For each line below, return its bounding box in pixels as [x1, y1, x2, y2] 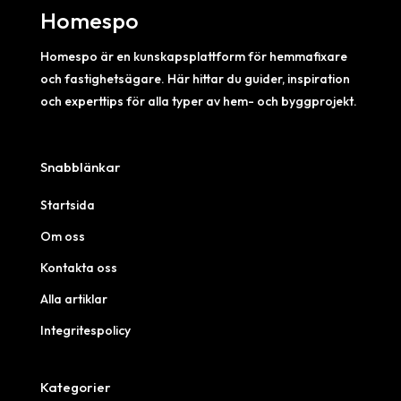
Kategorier [39, 378, 111, 396]
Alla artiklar [39, 290, 107, 307]
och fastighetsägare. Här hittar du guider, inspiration [39, 70, 350, 87]
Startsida [39, 196, 95, 213]
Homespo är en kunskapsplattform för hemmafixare [39, 47, 347, 64]
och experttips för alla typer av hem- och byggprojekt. [39, 92, 357, 109]
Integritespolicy [39, 321, 131, 338]
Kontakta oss [39, 259, 117, 276]
